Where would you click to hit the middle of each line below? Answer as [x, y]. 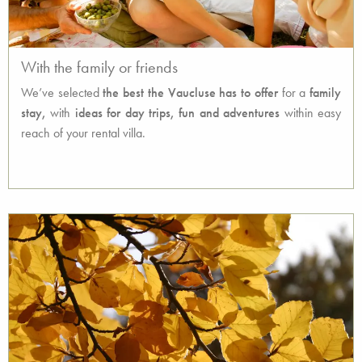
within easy [311, 113]
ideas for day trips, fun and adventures [177, 113]
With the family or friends [99, 67]
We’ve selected [62, 93]
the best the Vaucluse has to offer [190, 93]
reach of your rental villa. [83, 133]
